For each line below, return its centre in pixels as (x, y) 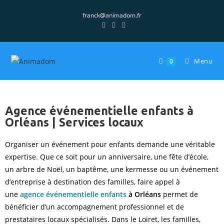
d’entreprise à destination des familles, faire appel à (92, 182)
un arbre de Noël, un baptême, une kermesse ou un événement (112, 169)
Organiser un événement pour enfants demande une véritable (110, 144)
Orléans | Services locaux (74, 122)
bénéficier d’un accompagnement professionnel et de (94, 207)
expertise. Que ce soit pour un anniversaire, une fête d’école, (107, 157)
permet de (179, 194)
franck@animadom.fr (112, 15)
